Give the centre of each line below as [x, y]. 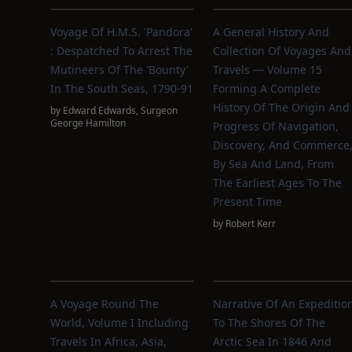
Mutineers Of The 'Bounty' [119, 70]
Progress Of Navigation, [275, 126]
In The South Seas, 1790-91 [122, 88]
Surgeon [159, 110]
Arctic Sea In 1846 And [272, 341]
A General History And [271, 32]
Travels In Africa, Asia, [108, 341]
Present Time [247, 202]
